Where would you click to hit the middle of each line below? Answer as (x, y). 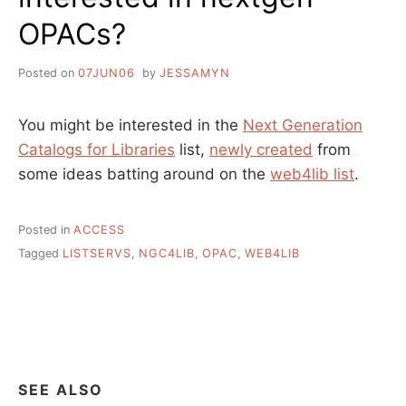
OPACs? (72, 34)
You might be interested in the (130, 125)
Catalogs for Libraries (97, 149)
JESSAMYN (194, 72)
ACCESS (99, 229)
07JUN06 (106, 72)
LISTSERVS (97, 254)
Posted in (46, 229)
